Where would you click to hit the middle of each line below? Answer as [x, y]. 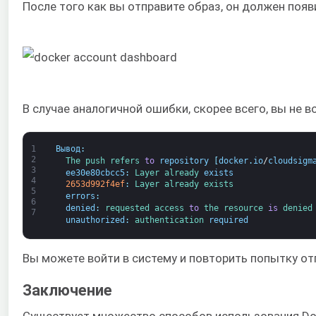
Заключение [67, 291]
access [171, 208]
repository [184, 160]
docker [233, 160]
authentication [171, 220]
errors [80, 196]
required [228, 220]
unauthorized [95, 220]
